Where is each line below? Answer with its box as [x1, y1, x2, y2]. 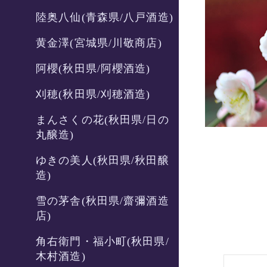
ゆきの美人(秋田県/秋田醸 [36, 154, 169, 166]
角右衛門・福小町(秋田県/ [36, 235, 169, 247]
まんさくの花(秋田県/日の [36, 114, 169, 126]
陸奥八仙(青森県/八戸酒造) [36, 11, 173, 23]
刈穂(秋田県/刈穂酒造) [36, 88, 151, 100]
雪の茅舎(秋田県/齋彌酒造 [36, 195, 169, 207]
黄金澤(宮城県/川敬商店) [36, 37, 162, 49]
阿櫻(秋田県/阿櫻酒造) [36, 63, 151, 74]
